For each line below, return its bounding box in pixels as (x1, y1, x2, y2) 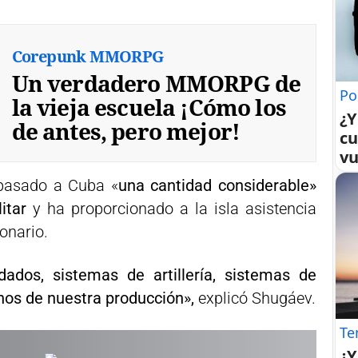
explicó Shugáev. (194, 288, 316, 308)
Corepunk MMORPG (11, 46, 164, 68)
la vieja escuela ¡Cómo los (11, 92, 286, 123)
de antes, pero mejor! (11, 116, 241, 147)
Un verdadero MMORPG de (11, 68, 301, 99)
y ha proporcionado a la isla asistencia (33, 199, 316, 218)
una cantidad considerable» (117, 176, 317, 195)
